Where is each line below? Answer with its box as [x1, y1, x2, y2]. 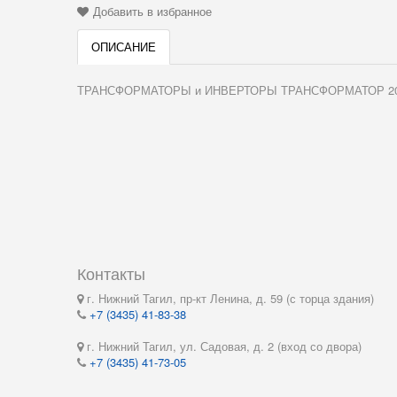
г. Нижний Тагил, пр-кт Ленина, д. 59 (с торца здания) [83, 290, 374, 307]
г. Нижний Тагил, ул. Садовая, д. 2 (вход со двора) [83, 338, 362, 354]
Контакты [77, 261, 145, 284]
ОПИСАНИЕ [91, 38, 156, 55]
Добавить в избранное [93, 3, 212, 19]
